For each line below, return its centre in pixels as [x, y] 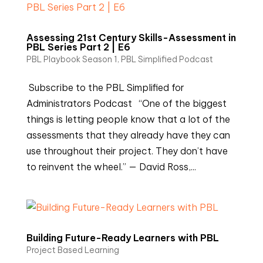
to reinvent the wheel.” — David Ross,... [111, 167]
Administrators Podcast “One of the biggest [126, 103]
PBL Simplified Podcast [167, 59]
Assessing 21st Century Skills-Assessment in [131, 38]
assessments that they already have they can [128, 135]
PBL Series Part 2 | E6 [78, 47]
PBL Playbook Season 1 [72, 59]
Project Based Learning [73, 250]
